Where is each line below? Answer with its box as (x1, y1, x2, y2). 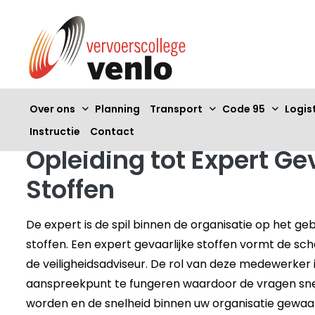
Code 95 (222, 101, 265, 116)
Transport (150, 101, 202, 116)
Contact (90, 124, 134, 139)
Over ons (30, 101, 75, 116)
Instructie (30, 124, 80, 139)
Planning (95, 101, 140, 116)
